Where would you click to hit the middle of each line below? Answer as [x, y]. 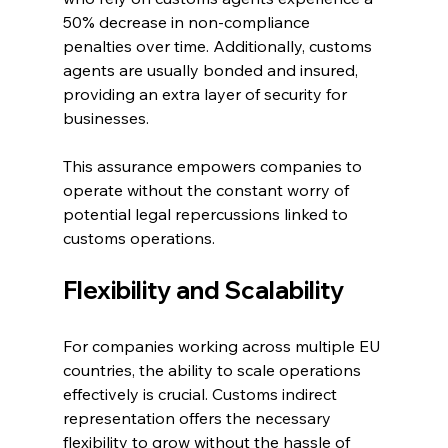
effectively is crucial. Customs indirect [201, 394]
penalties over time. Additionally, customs [219, 46]
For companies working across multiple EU [223, 346]
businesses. [105, 118]
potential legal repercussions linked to [207, 214]
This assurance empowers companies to [214, 166]
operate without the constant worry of [207, 190]
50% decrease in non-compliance [188, 22]
